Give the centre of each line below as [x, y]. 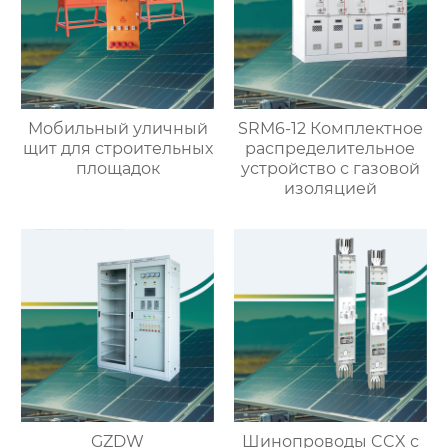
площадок [117, 169]
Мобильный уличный [117, 129]
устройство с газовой [330, 169]
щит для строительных [117, 149]
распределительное [330, 149]
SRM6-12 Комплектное [330, 129]
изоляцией [330, 189]
